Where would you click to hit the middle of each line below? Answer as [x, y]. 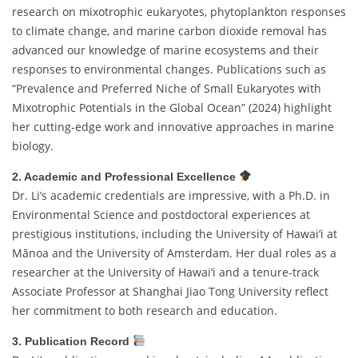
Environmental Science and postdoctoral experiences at [161, 214]
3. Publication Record [71, 341]
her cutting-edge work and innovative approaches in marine [173, 126]
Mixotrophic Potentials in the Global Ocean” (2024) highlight [172, 107]
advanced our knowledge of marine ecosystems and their [165, 50]
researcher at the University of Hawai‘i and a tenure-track [165, 272]
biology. [33, 145]
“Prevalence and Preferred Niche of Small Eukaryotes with [167, 88]
